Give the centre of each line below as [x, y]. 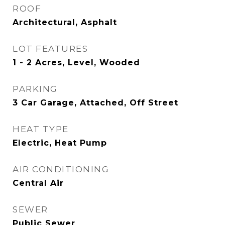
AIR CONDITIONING [61, 169]
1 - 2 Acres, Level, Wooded [76, 63]
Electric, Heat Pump [60, 143]
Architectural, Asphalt [65, 22]
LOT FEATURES [50, 49]
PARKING [35, 89]
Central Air [38, 183]
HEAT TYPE [41, 129]
